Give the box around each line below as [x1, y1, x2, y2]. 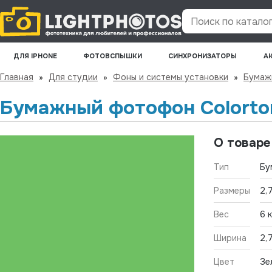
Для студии [49, 72, 98, 83]
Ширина [214, 232, 246, 243]
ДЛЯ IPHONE [13, 52, 57, 60]
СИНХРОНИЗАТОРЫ [168, 52, 237, 60]
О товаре [214, 135, 270, 151]
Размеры [214, 185, 250, 196]
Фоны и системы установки [113, 72, 228, 83]
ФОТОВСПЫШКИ [83, 52, 143, 60]
